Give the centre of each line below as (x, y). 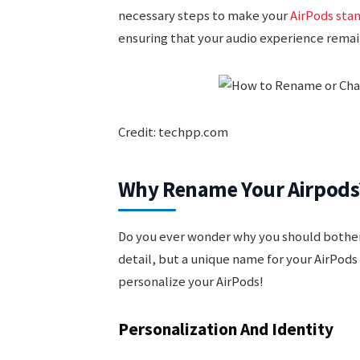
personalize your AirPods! (190, 282)
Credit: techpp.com (173, 133)
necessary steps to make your (204, 16)
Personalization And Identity (225, 329)
